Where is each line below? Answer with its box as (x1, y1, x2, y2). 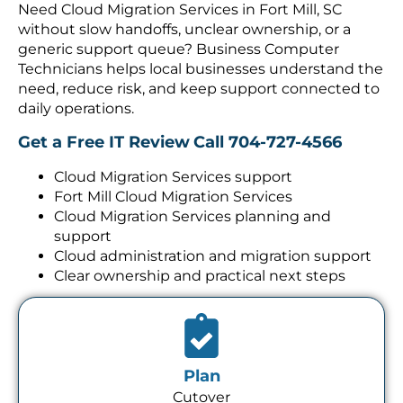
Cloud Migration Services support (54, 157, 292, 175)
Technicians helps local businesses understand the (18, 49, 383, 67)
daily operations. (18, 89, 134, 107)
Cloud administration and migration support (54, 237, 372, 255)
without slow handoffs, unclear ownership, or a (18, 10, 351, 28)
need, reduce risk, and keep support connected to (18, 69, 380, 87)
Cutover (173, 379, 230, 397)
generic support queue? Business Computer (18, 30, 339, 48)
